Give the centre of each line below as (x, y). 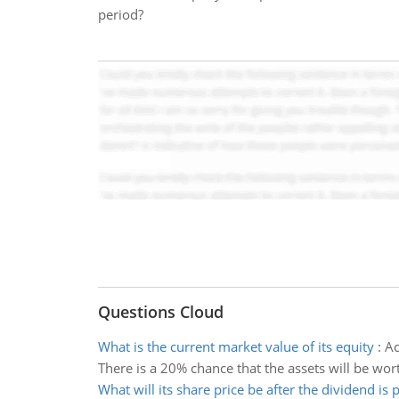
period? (120, 14)
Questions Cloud (160, 312)
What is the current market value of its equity (236, 346)
